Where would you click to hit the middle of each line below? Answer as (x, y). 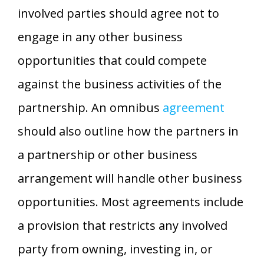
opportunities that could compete (112, 60)
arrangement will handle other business (130, 178)
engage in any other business (100, 37)
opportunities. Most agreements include (131, 202)
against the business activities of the (120, 84)
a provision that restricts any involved (123, 225)
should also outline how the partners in (128, 131)
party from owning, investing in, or (115, 249)
